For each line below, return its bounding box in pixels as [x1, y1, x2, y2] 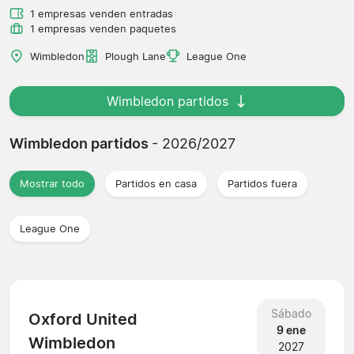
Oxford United [28, 310, 137, 330]
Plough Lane [105, 50, 166, 62]
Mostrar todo [20, 177, 85, 190]
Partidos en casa [115, 177, 197, 190]
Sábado [270, 306, 311, 320]
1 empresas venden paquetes [30, 22, 176, 35]
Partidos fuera [228, 177, 297, 190]
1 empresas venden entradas [30, 7, 173, 20]
